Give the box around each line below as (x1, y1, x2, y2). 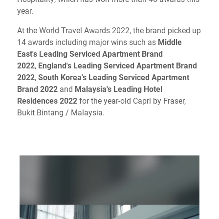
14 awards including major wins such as (17, 37, 158, 47)
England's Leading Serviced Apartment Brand (38, 60, 197, 70)
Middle (158, 37, 182, 47)
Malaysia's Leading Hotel (75, 84, 162, 94)
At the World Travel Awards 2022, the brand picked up (17, 25, 201, 35)
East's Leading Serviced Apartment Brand (17, 48, 163, 59)
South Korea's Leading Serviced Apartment (38, 72, 189, 82)
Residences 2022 (17, 95, 79, 106)
